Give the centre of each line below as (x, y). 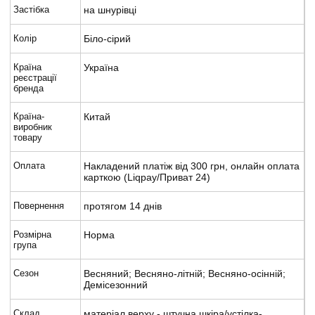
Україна (101, 67)
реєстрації (35, 77)
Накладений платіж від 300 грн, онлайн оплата (192, 166)
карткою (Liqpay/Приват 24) (147, 177)
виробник (33, 127)
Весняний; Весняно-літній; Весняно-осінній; (185, 273)
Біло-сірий (107, 38)
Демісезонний (116, 284)
